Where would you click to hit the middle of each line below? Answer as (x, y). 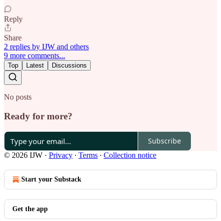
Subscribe (165, 141)
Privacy (61, 155)
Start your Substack (51, 179)
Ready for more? (38, 116)
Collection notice (130, 155)
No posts (18, 97)
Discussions (69, 66)
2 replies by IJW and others (46, 47)
